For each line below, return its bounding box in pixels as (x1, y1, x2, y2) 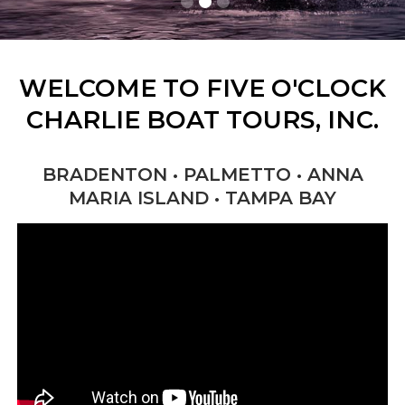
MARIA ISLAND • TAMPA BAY (69, 187, 336, 210)
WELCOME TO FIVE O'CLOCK (19, 73, 386, 104)
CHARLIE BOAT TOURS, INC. (26, 105, 379, 136)
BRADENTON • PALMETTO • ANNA (42, 164, 363, 186)
